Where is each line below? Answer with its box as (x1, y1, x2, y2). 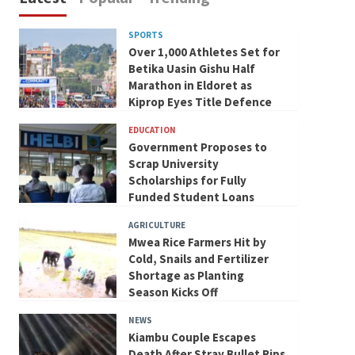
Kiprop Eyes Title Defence (128, 94, 272, 109)
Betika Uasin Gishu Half (128, 60, 255, 76)
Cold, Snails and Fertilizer (128, 250, 269, 266)
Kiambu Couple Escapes (128, 329, 256, 345)
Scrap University (128, 155, 219, 171)
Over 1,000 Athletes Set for (128, 44, 280, 59)
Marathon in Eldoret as (128, 77, 252, 93)
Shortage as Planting (128, 267, 244, 283)
